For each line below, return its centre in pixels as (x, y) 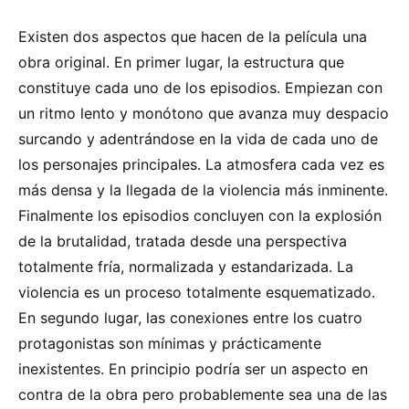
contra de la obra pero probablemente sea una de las (203, 394)
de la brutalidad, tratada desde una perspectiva (183, 241)
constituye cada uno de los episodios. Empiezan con (200, 87)
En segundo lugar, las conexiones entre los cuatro (190, 317)
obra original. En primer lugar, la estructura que (181, 62)
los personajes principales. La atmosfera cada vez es (201, 164)
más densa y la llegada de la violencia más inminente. (203, 189)
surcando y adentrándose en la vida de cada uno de (198, 138)
